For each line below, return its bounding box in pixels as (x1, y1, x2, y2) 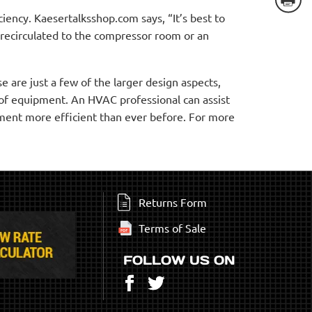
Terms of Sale (139, 221, 207, 235)
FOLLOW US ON (123, 252, 236, 268)
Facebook (137, 273, 210, 293)
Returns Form (139, 195, 208, 209)
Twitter (164, 273, 219, 293)
